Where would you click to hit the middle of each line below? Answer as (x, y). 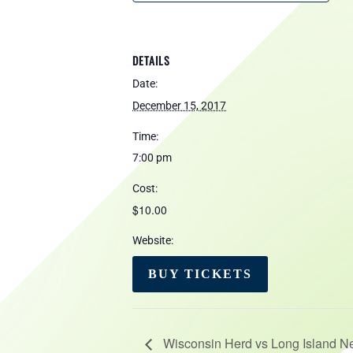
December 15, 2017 (179, 106)
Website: (153, 240)
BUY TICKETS (200, 274)
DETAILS (151, 60)
